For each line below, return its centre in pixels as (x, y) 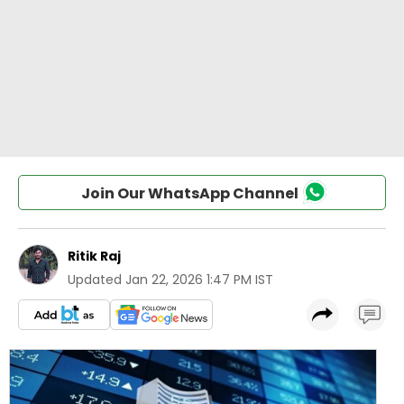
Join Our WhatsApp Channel (189, 193)
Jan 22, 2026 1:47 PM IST (199, 280)
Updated (95, 280)
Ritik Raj (94, 256)
